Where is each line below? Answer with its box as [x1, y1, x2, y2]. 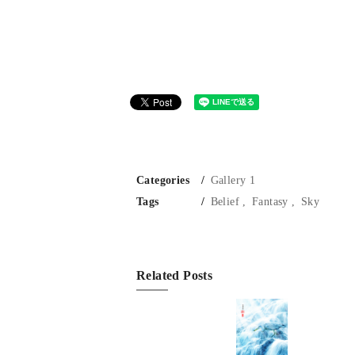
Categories [136, 173, 189, 186]
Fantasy [252, 195, 288, 208]
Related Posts [136, 268, 213, 282]
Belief [210, 195, 239, 208]
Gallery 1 [210, 173, 256, 186]
